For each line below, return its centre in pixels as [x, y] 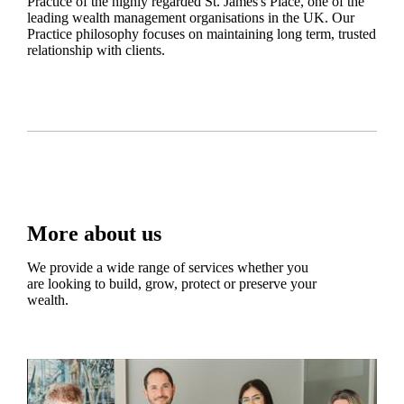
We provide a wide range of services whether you [167, 268]
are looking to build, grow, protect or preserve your [171, 284]
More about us [94, 234]
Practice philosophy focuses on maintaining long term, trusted [201, 34]
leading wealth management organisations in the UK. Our [190, 18]
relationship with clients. [96, 50]
